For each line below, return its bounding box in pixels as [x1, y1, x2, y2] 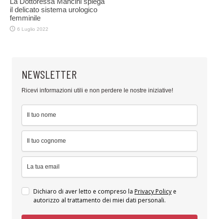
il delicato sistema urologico [10, 5, 97, 14]
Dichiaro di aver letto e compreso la [33, 187, 134, 196]
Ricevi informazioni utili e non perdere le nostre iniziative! [22, 87, 173, 94]
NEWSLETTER [22, 67, 77, 82]
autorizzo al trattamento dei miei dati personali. [33, 196, 166, 205]
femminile [10, 14, 41, 22]
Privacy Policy [134, 187, 172, 196]
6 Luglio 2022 [17, 26, 48, 32]
